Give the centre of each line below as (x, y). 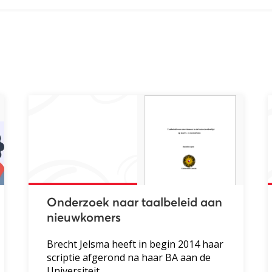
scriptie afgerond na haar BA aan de (129, 257)
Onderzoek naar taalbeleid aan (135, 202)
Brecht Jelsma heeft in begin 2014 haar (135, 244)
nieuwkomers (84, 218)
